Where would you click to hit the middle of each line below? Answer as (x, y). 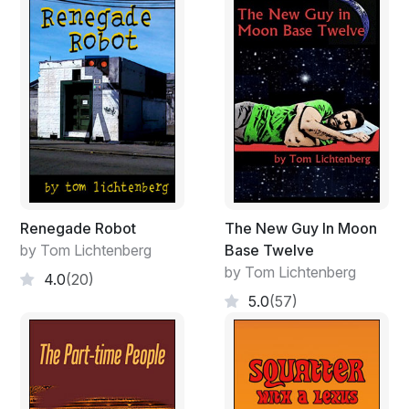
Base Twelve (269, 250)
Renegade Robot (78, 228)
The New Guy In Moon (301, 228)
